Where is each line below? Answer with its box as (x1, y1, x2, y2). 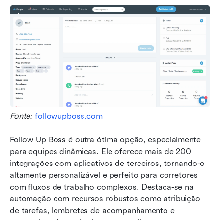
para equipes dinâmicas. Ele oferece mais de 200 (10, 147, 191, 157)
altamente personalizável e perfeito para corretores (10, 170, 198, 180)
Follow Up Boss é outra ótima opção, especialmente (10, 135, 201, 145)
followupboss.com (35, 111, 103, 121)
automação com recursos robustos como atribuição (10, 194, 200, 204)
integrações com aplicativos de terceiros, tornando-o (10, 159, 205, 168)
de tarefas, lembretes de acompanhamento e (10, 206, 175, 216)
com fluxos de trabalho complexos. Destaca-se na (10, 182, 193, 192)
